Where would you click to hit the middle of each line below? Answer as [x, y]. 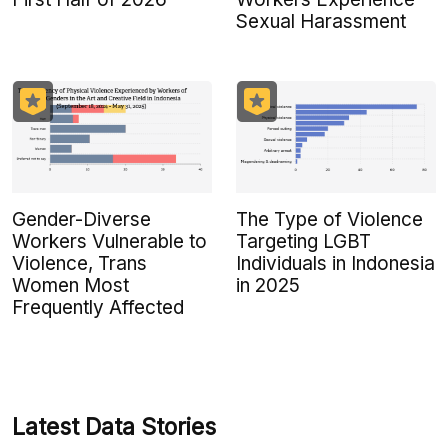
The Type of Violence [329, 219]
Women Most [70, 285]
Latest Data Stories [114, 426]
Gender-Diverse [81, 219]
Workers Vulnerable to [109, 241]
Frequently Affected [98, 307]
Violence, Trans [79, 263]
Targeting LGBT [303, 241]
